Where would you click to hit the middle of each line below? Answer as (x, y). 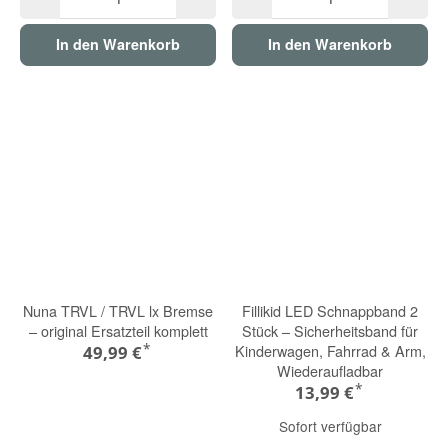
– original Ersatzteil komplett (118, 330)
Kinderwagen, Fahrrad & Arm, (330, 350)
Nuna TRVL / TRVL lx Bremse (118, 310)
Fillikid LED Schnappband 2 (330, 310)
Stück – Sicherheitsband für (330, 330)
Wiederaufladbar (330, 370)
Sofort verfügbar (330, 425)
